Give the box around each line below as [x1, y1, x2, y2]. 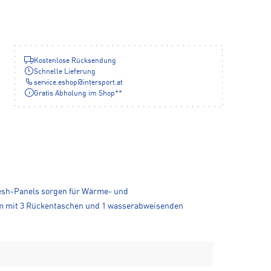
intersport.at [83, 79, 123, 87]
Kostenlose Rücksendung [34, 57, 116, 65]
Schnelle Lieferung [34, 68, 96, 76]
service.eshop [34, 79, 77, 87]
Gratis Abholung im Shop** [34, 90, 122, 98]
